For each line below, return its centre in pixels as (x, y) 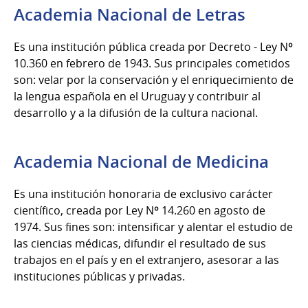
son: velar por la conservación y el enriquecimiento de (154, 79)
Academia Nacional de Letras (130, 14)
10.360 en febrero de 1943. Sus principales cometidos (152, 63)
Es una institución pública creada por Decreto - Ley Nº (153, 46)
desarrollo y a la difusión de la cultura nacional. (136, 112)
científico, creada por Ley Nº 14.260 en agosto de (140, 210)
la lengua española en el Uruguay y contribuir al (137, 96)
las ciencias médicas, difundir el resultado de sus (140, 243)
